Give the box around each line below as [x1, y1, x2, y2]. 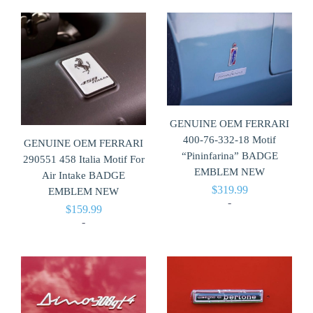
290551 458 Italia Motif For [22, 153, 145, 165]
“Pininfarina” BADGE [181, 150, 278, 162]
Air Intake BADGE [42, 169, 125, 181]
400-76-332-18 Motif [183, 134, 276, 146]
